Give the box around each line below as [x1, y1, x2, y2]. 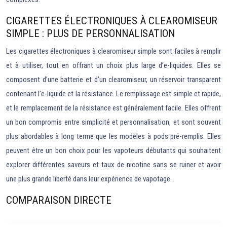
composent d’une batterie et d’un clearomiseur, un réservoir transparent [6, 75, 221, 84]
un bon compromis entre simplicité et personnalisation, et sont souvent [6, 118, 221, 127]
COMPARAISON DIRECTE [6, 194, 111, 206]
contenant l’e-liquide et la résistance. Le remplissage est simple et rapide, [6, 89, 221, 98]
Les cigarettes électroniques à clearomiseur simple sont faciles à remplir [6, 47, 221, 56]
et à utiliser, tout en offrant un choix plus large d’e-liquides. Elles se [6, 61, 221, 70]
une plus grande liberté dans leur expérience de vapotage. [6, 174, 172, 183]
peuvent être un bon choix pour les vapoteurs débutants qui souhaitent [6, 146, 221, 155]
